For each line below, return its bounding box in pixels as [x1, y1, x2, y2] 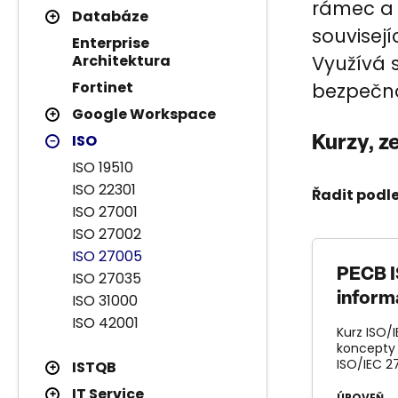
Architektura [72, 51, 171, 71]
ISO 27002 [72, 224, 141, 244]
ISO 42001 [72, 313, 139, 333]
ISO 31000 [72, 291, 138, 311]
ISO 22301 [72, 179, 136, 200]
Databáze [72, 6, 148, 27]
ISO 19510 [72, 157, 133, 178]
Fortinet [72, 77, 133, 98]
